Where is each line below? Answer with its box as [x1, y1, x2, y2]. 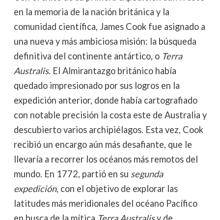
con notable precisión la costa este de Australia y [13, 109, 207, 120]
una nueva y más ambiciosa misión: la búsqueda [13, 35, 196, 47]
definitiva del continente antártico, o [13, 50, 162, 61]
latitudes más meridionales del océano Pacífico [13, 197, 197, 209]
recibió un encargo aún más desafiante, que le [13, 138, 192, 150]
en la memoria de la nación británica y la [13, 6, 169, 17]
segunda [130, 168, 163, 179]
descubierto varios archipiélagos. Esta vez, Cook [13, 124, 203, 135]
